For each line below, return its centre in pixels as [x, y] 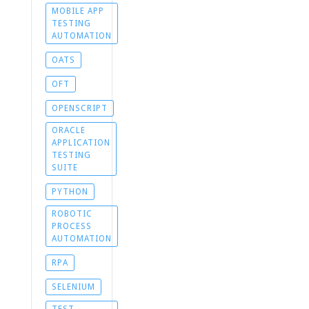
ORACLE [68, 131]
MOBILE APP [78, 11]
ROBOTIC [72, 214]
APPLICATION [81, 143]
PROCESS [71, 227]
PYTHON [70, 192]
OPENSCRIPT [79, 109]
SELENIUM [73, 287]
